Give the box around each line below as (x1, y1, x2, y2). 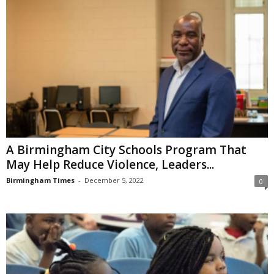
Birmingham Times (6, 176, 75, 185)
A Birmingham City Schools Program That (6, 142, 246, 158)
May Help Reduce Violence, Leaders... (6, 157, 214, 173)
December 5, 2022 (84, 176, 144, 185)
